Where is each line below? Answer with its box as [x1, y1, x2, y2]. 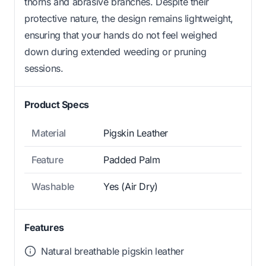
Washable [31, 180, 74, 192]
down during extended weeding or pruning [24, 45, 207, 58]
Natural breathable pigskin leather [41, 245, 184, 257]
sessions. [24, 62, 64, 74]
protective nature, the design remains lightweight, [24, 12, 234, 24]
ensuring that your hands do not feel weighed [24, 28, 217, 41]
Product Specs [24, 98, 89, 110]
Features [24, 221, 64, 233]
